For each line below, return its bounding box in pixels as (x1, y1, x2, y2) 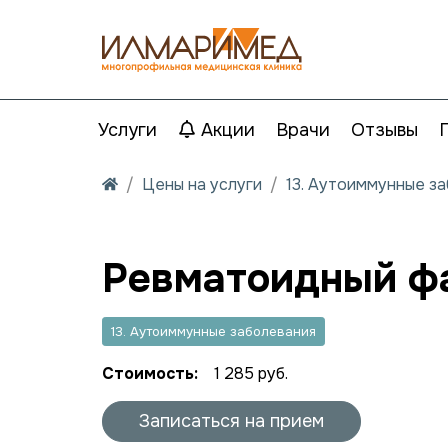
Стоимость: (102, 363, 198, 384)
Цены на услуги (142, 174, 262, 195)
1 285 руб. (214, 363, 288, 384)
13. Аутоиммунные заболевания (111, 323, 316, 340)
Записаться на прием (139, 410, 324, 432)
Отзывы (350, 119, 418, 141)
